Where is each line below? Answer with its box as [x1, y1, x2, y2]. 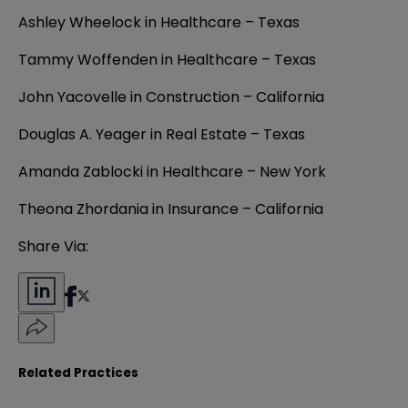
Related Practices [18, 363, 138, 382]
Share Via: [18, 236, 88, 258]
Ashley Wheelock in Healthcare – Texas [18, 12, 300, 34]
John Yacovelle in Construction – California [18, 87, 324, 108]
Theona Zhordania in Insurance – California [18, 199, 323, 220]
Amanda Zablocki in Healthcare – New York [18, 161, 326, 183]
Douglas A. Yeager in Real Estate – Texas [18, 124, 305, 146]
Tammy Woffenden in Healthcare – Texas [18, 49, 316, 71]
